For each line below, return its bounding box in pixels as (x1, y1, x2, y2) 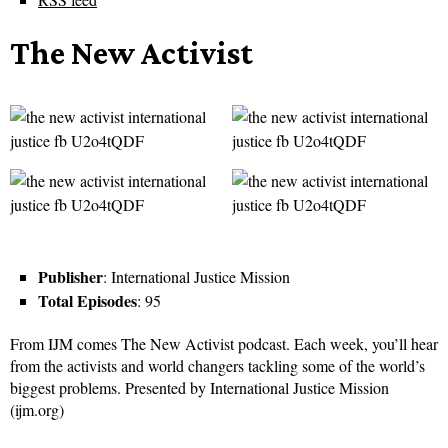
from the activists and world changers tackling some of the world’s (10, 355, 425, 377)
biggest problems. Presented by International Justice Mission (10, 377, 389, 399)
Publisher (38, 265, 103, 289)
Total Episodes (38, 289, 137, 313)
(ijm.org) (10, 399, 64, 421)
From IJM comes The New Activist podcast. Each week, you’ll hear (10, 333, 438, 355)
